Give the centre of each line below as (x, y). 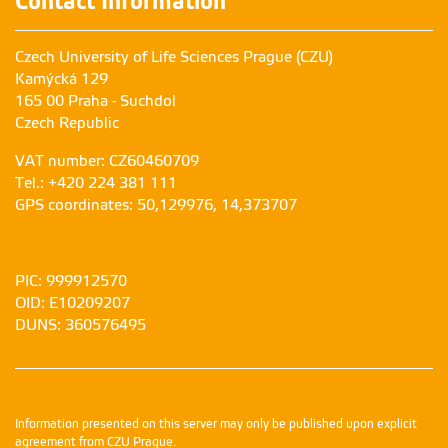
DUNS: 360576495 (80, 325)
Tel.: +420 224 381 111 (96, 183)
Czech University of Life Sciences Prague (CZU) (174, 57)
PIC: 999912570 (71, 281)
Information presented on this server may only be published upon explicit (216, 424)
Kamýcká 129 (61, 79)
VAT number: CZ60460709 (107, 161)
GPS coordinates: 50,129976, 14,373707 (156, 205)
